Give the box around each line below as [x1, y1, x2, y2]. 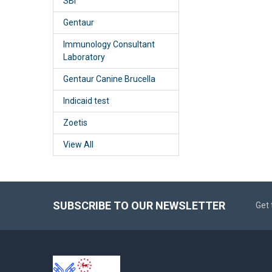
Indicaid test [63, 95, 109, 106]
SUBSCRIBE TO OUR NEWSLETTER [52, 199, 225, 212]
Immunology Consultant [63, 39, 155, 49]
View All [63, 139, 93, 149]
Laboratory [63, 52, 105, 62]
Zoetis [63, 117, 87, 127]
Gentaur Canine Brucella [63, 73, 155, 84]
